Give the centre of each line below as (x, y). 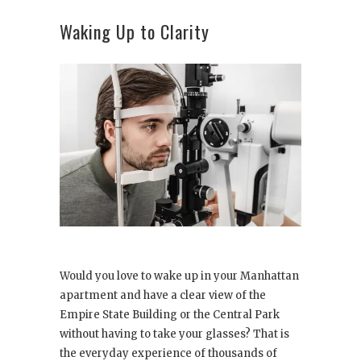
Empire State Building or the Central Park (170, 314)
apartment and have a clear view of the (163, 295)
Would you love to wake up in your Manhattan (179, 276)
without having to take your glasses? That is (174, 334)
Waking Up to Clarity (135, 31)
